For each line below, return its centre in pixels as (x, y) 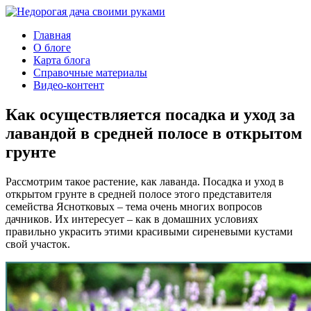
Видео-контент (69, 85)
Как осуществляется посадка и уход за (150, 114)
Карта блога (62, 60)
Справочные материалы (90, 73)
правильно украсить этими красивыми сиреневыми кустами (149, 231)
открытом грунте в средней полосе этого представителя (138, 194)
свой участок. (38, 244)
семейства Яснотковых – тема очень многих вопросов (134, 206)
